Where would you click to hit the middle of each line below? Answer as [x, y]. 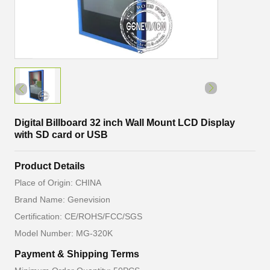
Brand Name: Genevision [62, 199]
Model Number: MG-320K [64, 233]
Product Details [50, 166]
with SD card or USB [61, 135]
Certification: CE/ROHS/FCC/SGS [78, 216]
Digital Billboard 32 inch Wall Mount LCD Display [125, 123]
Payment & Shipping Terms [77, 254]
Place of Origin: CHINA [58, 183]
